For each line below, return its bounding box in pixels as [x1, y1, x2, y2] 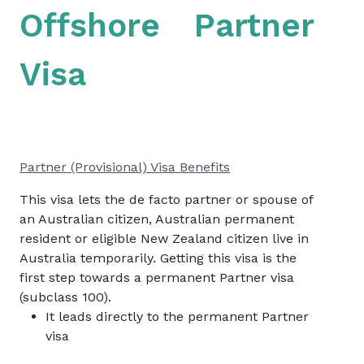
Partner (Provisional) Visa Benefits [19, 159, 230, 175]
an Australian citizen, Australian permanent [19, 211, 294, 227]
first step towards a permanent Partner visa [19, 270, 294, 286]
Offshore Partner [19, 6, 314, 45]
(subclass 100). [19, 289, 111, 305]
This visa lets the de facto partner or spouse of [19, 192, 313, 208]
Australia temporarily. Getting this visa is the [19, 250, 297, 266]
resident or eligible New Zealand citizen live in [19, 231, 309, 247]
